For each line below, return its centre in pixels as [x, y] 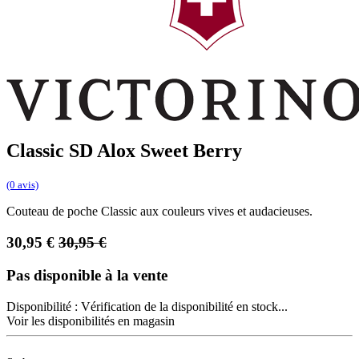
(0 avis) [22, 185]
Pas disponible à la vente [87, 275]
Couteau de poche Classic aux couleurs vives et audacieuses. [159, 212]
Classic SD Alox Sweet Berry [124, 150]
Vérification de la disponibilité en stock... [184, 306]
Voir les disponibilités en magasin [91, 321]
